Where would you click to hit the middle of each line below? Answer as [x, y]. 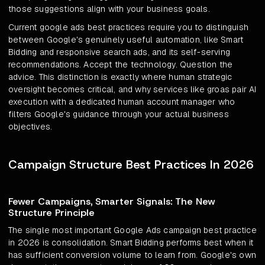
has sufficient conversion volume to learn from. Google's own [132, 255]
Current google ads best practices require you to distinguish [129, 28]
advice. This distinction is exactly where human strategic [120, 77]
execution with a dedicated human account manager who [122, 102]
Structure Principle [51, 213]
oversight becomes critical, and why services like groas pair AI [132, 90]
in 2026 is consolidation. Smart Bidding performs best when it [131, 243]
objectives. [30, 127]
